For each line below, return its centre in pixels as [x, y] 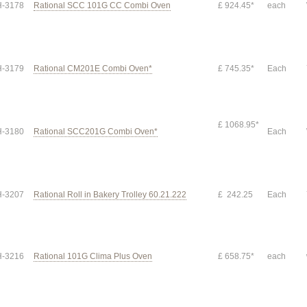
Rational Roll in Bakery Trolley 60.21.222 [110, 195]
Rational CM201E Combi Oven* [93, 69]
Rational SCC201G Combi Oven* [96, 132]
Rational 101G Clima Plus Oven [93, 256]
